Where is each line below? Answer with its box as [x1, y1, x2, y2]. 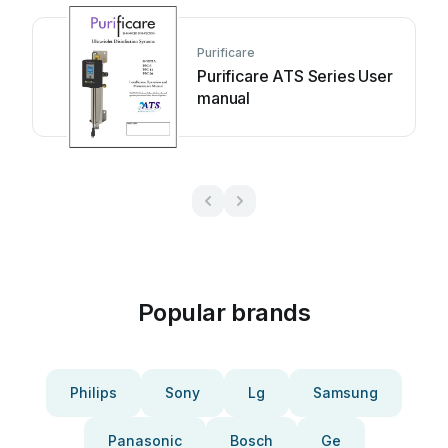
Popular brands [137, 298, 311, 327]
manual [197, 88, 251, 108]
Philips [70, 384, 117, 401]
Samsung [313, 384, 378, 401]
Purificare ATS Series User [197, 66, 393, 86]
